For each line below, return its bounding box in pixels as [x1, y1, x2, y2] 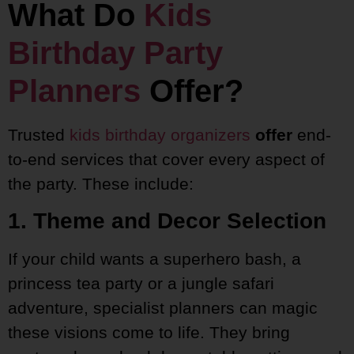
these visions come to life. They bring [8, 322, 290, 341]
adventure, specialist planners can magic [8, 298, 318, 317]
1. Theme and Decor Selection [8, 208, 326, 233]
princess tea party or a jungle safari [8, 273, 274, 292]
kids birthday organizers [70, 126, 250, 145]
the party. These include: [8, 175, 194, 194]
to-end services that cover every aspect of [8, 150, 325, 169]
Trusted [8, 126, 70, 145]
